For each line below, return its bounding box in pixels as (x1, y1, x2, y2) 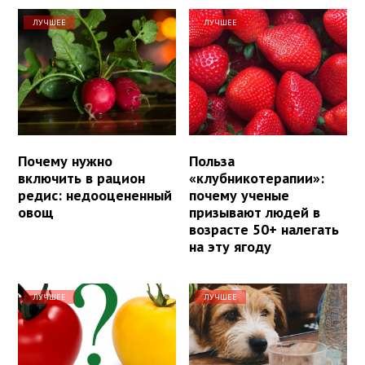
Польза (189, 151, 235, 170)
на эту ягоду (189, 236, 272, 256)
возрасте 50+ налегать (189, 219, 340, 239)
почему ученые (189, 185, 290, 204)
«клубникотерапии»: (189, 168, 325, 187)
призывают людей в (189, 202, 321, 222)
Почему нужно (18, 151, 112, 170)
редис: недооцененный (18, 185, 172, 204)
